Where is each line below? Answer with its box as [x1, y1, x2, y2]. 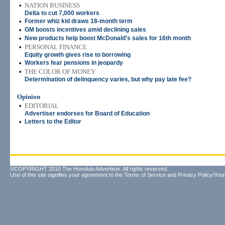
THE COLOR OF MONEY [25, 68, 95, 75]
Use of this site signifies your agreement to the [10, 172, 124, 178]
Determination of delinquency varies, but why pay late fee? [25, 76, 191, 83]
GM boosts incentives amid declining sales [25, 26, 146, 33]
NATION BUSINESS [25, 2, 80, 9]
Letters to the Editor [25, 118, 81, 125]
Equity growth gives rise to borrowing [25, 51, 131, 58]
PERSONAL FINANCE [25, 43, 87, 51]
